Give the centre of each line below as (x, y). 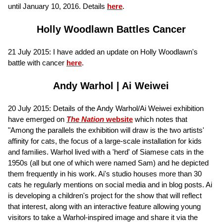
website (118, 119)
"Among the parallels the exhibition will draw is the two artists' (106, 130)
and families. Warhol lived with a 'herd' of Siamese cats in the (106, 152)
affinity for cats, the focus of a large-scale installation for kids (105, 141)
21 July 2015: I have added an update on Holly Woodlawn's (103, 52)
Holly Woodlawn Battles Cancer (111, 29)
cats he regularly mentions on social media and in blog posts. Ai (110, 184)
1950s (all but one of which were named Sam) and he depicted (108, 163)
